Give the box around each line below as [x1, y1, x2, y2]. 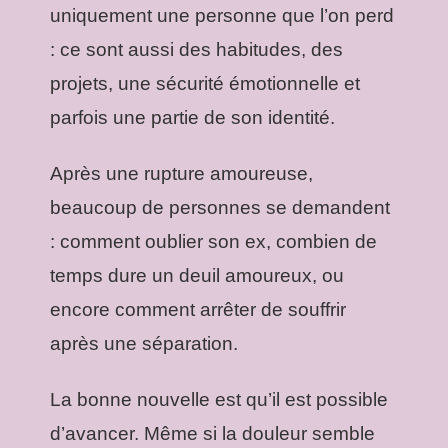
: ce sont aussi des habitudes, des [50, 38, 343, 60]
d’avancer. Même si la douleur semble [50, 422, 375, 444]
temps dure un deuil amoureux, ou [50, 264, 344, 286]
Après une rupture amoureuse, [50, 162, 313, 184]
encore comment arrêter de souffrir [50, 298, 346, 320]
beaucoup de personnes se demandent [50, 196, 390, 218]
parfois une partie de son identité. [50, 106, 335, 128]
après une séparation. [50, 332, 238, 354]
